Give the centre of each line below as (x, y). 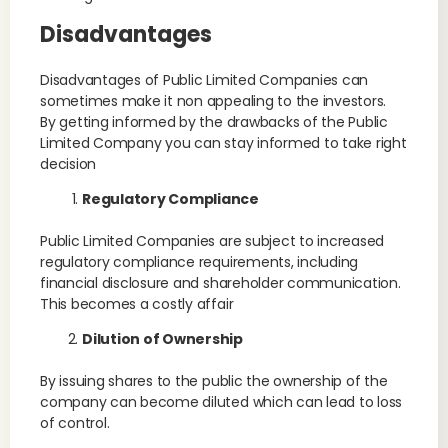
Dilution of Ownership (162, 339)
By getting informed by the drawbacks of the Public (214, 122)
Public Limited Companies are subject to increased (212, 241)
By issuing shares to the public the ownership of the (214, 381)
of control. (75, 423)
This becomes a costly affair (137, 304)
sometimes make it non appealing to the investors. (215, 101)
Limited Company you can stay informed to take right (223, 143)
